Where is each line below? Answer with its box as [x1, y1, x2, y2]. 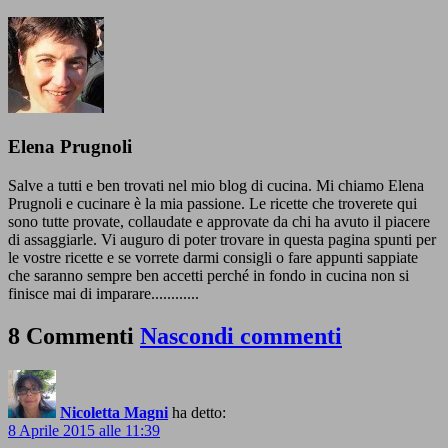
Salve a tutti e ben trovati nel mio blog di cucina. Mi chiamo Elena [8, 176, 424, 194]
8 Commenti [8, 322, 140, 349]
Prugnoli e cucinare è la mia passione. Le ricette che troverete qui [8, 194, 417, 212]
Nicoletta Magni [60, 403, 168, 421]
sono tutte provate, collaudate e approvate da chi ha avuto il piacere [8, 212, 430, 230]
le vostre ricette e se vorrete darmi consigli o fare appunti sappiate [8, 248, 418, 266]
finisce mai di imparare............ [8, 284, 199, 302]
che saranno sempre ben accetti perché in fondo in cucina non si [8, 266, 409, 284]
